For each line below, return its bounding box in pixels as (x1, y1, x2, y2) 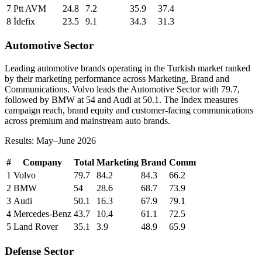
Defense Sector (5, 244, 74, 257)
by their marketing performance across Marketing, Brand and (5, 74, 229, 84)
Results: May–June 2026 (5, 136, 96, 146)
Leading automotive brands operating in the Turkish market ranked (5, 63, 250, 73)
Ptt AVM (13, 3, 46, 13)
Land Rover (13, 222, 58, 232)
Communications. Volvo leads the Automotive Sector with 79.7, (5, 84, 240, 94)
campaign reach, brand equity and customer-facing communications (5, 105, 253, 115)
